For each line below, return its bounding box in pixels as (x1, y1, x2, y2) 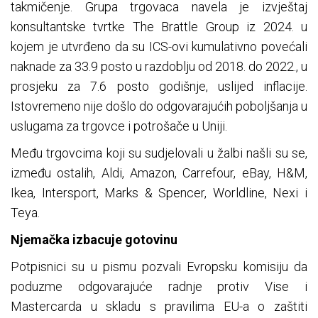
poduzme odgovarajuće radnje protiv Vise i (11, 279, 307, 295)
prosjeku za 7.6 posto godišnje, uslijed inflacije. (11, 79, 307, 94)
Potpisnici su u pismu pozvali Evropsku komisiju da (11, 259, 307, 275)
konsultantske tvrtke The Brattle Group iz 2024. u (11, 19, 307, 35)
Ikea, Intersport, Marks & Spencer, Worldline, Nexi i (11, 185, 307, 201)
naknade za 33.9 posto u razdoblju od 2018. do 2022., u (11, 59, 307, 75)
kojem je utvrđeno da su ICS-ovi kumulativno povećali (11, 39, 307, 55)
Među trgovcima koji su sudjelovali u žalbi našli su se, (11, 146, 307, 161)
